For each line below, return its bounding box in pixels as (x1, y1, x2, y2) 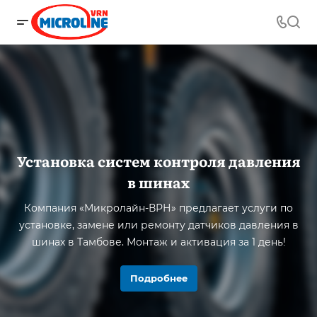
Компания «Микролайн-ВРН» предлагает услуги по (24, 202, 293, 214)
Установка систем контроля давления (16, 150, 301, 171)
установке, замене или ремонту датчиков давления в (18, 219, 299, 231)
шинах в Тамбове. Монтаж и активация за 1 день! (31, 236, 286, 248)
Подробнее (129, 272, 188, 284)
